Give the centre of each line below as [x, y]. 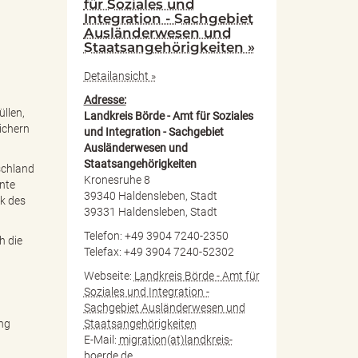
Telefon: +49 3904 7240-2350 [156, 235]
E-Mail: [101, 339]
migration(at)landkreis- [175, 339]
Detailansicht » [119, 76]
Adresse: [105, 99]
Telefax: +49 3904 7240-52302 [159, 251]
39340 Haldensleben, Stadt [150, 195]
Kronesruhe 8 [117, 179]
